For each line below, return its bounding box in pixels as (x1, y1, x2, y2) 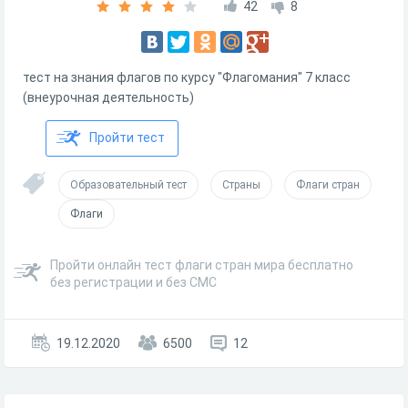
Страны (222, 178, 260, 191)
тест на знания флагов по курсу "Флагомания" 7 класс (23, 70, 351, 85)
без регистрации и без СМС (50, 275, 217, 290)
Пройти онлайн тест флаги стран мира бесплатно (50, 258, 353, 272)
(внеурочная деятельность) (23, 90, 194, 105)
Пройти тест (89, 130, 165, 145)
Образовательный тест (70, 178, 187, 191)
